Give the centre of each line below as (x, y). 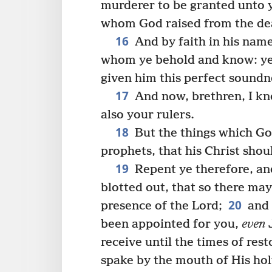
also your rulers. (148, 115)
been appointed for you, (171, 224)
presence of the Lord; (161, 206)
